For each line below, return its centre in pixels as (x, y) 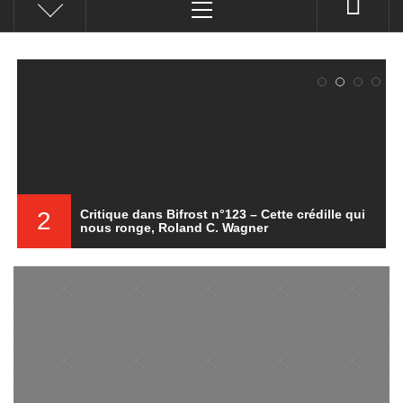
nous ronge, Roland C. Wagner (174, 228)
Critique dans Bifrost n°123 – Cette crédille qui (223, 214)
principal (230, 13)
